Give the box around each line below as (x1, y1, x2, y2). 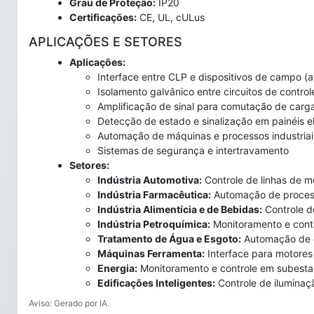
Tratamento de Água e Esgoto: (97, 233, 241, 245)
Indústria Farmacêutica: (97, 189, 211, 200)
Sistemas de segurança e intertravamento (97, 144, 289, 156)
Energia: (97, 262, 137, 274)
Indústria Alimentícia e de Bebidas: (97, 203, 262, 215)
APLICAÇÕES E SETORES (29, 34, 182, 49)
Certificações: (69, 11, 137, 23)
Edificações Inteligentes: (97, 277, 215, 289)
